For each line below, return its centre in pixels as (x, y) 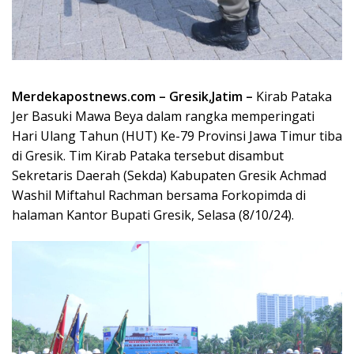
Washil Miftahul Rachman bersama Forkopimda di (159, 195)
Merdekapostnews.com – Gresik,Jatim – (132, 96)
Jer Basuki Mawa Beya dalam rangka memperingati (163, 116)
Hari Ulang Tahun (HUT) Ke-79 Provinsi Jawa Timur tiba (177, 136)
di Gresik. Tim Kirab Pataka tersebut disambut (148, 156)
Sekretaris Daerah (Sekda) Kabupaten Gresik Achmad (169, 175)
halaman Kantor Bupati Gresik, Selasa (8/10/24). (153, 215)
